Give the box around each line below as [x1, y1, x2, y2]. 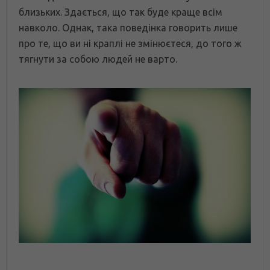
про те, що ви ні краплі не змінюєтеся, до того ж [19, 38, 242, 49]
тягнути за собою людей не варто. [19, 54, 177, 65]
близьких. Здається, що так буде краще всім [19, 7, 222, 18]
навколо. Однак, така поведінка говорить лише [19, 22, 237, 34]
